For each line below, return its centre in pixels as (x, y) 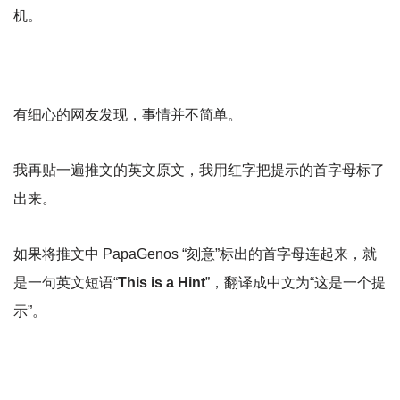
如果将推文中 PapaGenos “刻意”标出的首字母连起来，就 (195, 254)
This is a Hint (162, 283)
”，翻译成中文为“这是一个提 (296, 283)
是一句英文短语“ (66, 283)
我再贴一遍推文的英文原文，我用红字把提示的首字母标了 (199, 171)
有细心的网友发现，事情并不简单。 (128, 115)
